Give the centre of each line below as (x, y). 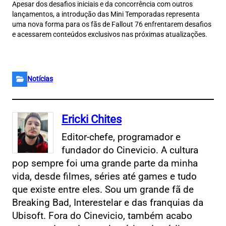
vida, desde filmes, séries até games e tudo (104, 177)
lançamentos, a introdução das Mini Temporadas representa (106, 14)
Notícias (40, 79)
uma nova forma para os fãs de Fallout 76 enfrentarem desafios (112, 24)
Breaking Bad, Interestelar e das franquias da (108, 203)
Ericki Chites (92, 120)
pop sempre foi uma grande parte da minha (105, 163)
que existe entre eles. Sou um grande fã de (103, 190)
